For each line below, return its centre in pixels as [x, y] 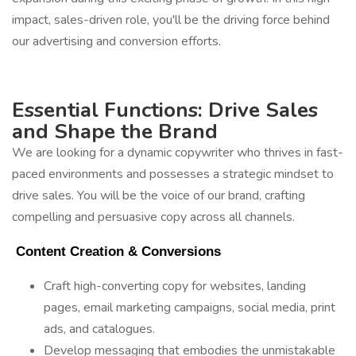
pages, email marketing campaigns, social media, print [190, 308]
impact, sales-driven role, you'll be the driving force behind [171, 20]
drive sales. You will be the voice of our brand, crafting [159, 195]
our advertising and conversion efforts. [116, 41]
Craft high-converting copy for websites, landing [175, 286]
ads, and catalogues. [99, 329]
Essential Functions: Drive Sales [165, 110]
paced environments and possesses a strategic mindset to [173, 174]
